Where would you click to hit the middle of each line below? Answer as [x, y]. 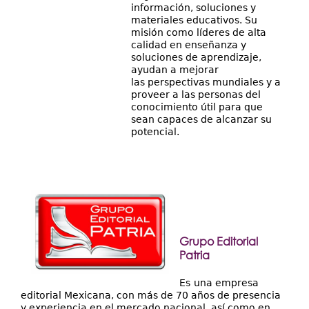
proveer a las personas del [196, 95]
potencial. [158, 132]
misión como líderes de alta [199, 33]
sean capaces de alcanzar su [201, 120]
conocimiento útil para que [198, 107]
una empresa [226, 282]
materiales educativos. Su [194, 20]
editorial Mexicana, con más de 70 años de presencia [151, 295]
